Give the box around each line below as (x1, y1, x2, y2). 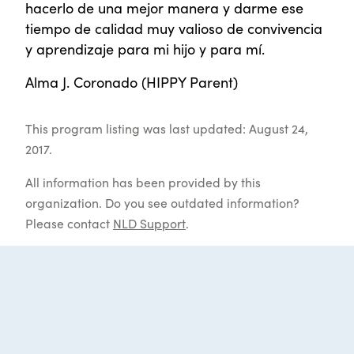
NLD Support (113, 214, 186, 232)
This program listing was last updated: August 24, (25, 119, 308, 137)
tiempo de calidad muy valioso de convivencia (25, 18, 322, 39)
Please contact (25, 214, 113, 232)
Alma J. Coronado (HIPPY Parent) (25, 72, 238, 92)
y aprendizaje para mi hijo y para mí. (25, 39, 265, 59)
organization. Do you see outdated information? (25, 194, 299, 212)
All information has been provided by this (25, 173, 261, 191)
